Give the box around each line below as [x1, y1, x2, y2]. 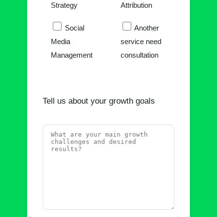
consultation [120, 51, 158, 60]
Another [134, 24, 159, 32]
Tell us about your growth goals [43, 96, 155, 106]
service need [120, 37, 161, 46]
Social [64, 24, 84, 32]
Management [50, 51, 93, 60]
